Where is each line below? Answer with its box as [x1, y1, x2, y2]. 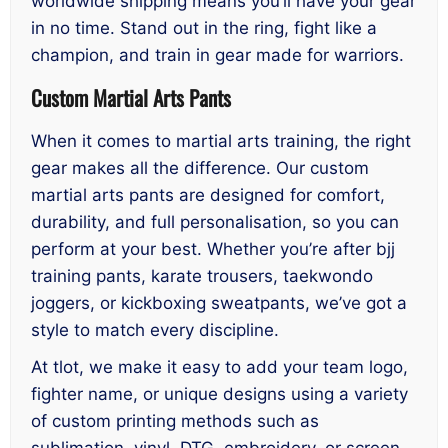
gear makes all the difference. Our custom [31, 157, 369, 178]
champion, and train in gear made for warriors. [31, 44, 404, 65]
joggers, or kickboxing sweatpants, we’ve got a [31, 292, 407, 313]
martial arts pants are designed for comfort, [31, 184, 385, 205]
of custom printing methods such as [31, 410, 319, 431]
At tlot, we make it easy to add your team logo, [31, 356, 408, 377]
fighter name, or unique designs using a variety [31, 383, 408, 404]
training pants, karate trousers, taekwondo [31, 265, 373, 286]
